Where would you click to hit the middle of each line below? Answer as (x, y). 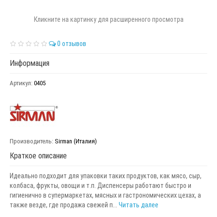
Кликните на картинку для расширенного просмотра (108, 19)
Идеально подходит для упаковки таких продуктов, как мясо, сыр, (106, 176)
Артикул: (21, 83)
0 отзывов (71, 43)
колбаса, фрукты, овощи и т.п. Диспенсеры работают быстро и (101, 185)
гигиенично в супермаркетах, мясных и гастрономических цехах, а (105, 195)
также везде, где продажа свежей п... (64, 205)
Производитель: (31, 141)
